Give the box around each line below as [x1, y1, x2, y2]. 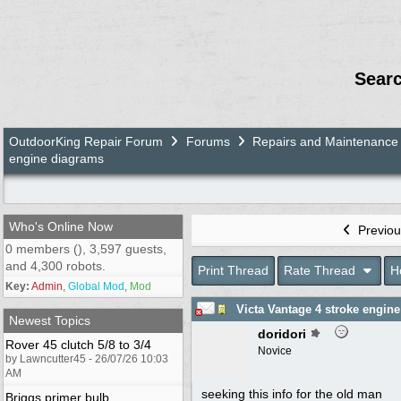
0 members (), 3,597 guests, [5, 241, 166, 256]
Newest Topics [9, 312, 90, 328]
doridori [258, 326, 306, 341]
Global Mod [68, 279, 124, 293]
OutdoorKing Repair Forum [9, 133, 163, 149]
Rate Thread [284, 262, 360, 277]
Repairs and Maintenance [252, 133, 398, 149]
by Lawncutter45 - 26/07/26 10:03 [5, 352, 168, 365]
